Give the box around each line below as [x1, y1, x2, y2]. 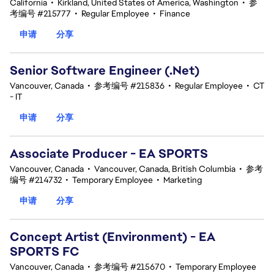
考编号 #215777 [10, 8, 71, 19]
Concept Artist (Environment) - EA [10, 229, 215, 245]
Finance [160, 8, 190, 19]
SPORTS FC [10, 243, 80, 259]
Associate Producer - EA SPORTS [10, 146, 208, 161]
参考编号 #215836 [94, 80, 165, 91]
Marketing [163, 174, 202, 185]
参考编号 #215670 [94, 261, 165, 272]
